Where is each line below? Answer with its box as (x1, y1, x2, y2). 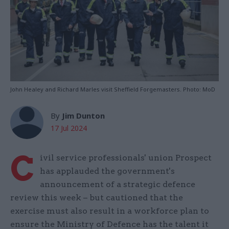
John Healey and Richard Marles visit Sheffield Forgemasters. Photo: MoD (10, 85, 215, 94)
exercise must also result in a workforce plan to (10, 206, 209, 216)
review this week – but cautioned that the (10, 193, 183, 203)
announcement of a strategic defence (40, 179, 195, 190)
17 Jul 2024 (51, 123, 87, 133)
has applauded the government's (40, 166, 175, 176)
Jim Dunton (62, 110, 105, 121)
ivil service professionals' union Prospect (40, 153, 212, 163)
